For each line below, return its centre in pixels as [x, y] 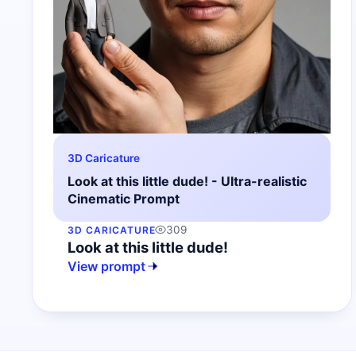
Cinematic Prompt [124, 198]
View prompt [106, 266]
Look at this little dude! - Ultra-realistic [187, 181]
